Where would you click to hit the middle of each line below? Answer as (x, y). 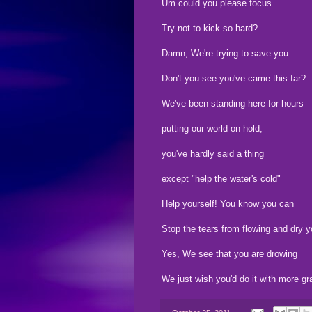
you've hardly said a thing (213, 153)
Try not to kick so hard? (210, 28)
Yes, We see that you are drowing (229, 253)
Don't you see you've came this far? (234, 78)
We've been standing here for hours (233, 103)
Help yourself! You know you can (228, 203)
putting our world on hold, (212, 128)
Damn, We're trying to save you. (226, 53)
